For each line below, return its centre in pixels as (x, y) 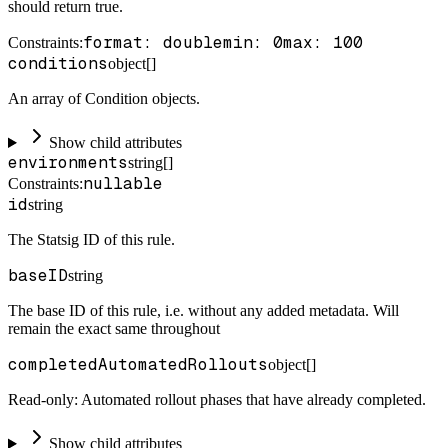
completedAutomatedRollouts (138, 365)
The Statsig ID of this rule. (91, 240)
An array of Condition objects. (104, 99)
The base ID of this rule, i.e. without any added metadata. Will (203, 311)
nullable (123, 184)
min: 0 (253, 43)
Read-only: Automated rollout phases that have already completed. (217, 400)
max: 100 (323, 43)
